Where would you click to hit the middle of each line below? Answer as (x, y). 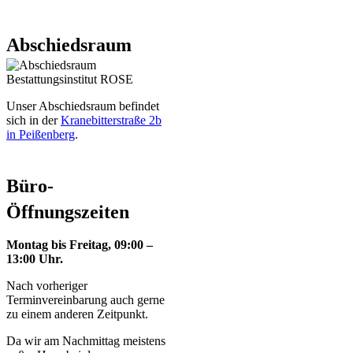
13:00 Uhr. (35, 258)
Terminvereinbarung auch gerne (85, 299)
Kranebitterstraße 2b (111, 120)
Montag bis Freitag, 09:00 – (80, 244)
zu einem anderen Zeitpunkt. (77, 314)
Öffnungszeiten (68, 212)
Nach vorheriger (47, 285)
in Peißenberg (41, 134)
